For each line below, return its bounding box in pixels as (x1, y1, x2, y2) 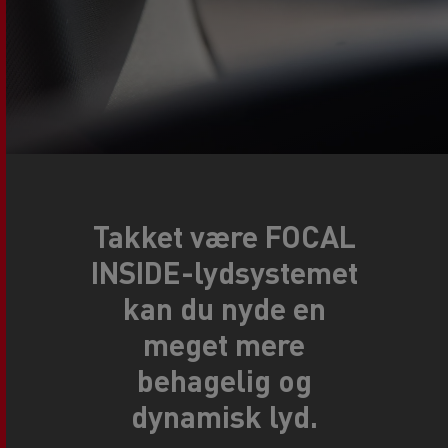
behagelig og (136, 361, 312, 399)
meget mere (143, 325, 305, 363)
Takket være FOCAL (92, 217, 356, 255)
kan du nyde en (122, 289, 326, 327)
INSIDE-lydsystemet (90, 253, 358, 291)
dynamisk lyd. (130, 397, 318, 435)
